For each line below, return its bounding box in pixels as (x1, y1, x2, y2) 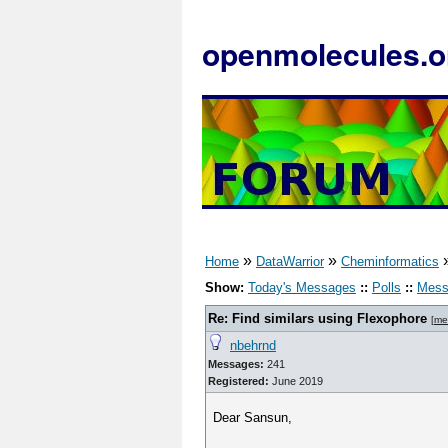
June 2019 (269, 375, 323, 387)
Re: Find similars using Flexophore (208, 311, 427, 326)
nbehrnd (230, 338, 276, 353)
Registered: (208, 375, 269, 387)
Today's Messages (248, 280, 356, 295)
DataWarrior (256, 254, 324, 269)
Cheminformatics (341, 254, 439, 269)
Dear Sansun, (213, 410, 293, 425)
